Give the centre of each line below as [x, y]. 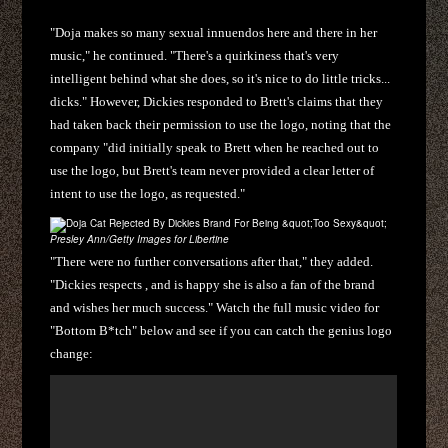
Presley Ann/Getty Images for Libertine [140, 239]
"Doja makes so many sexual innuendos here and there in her [214, 32]
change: [72, 354]
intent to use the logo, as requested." [148, 193]
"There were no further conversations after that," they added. [212, 262]
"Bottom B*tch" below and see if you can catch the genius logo [221, 331]
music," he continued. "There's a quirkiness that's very [195, 55]
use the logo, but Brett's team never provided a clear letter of [212, 170]
